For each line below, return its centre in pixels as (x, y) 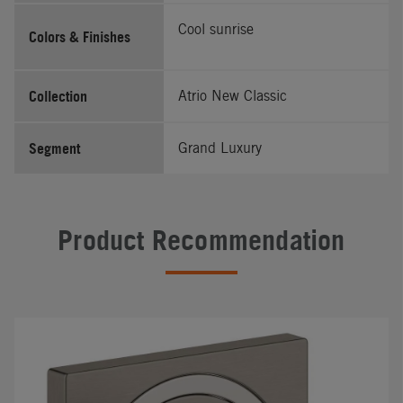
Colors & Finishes (80, 36)
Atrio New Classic (233, 95)
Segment (54, 148)
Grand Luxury (220, 148)
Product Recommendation (201, 240)
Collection (58, 96)
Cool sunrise (216, 29)
